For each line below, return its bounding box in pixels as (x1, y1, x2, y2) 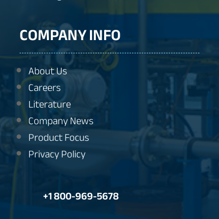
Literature (28, 95, 71, 114)
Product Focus (28, 128, 89, 148)
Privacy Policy (28, 145, 86, 164)
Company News (28, 111, 94, 131)
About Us (28, 62, 67, 81)
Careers (28, 78, 61, 98)
